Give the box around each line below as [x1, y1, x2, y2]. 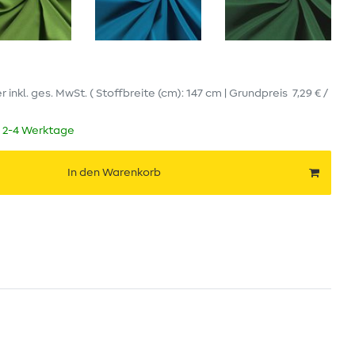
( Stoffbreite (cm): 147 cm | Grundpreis [90, 88, 292, 100]
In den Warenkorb [67, 166, 161, 178]
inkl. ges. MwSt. [9, 88, 87, 100]
